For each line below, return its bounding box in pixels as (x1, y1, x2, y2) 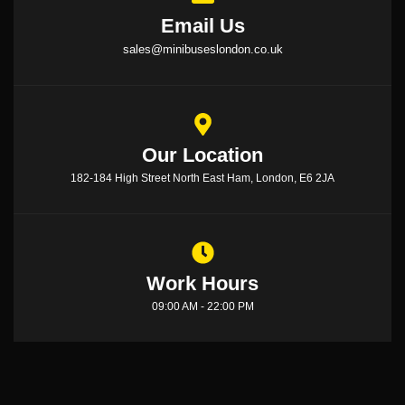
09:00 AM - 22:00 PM (151, 299, 254, 313)
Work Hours (146, 271, 259, 295)
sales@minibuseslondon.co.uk (122, 42, 283, 56)
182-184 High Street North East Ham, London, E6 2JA (71, 171, 334, 184)
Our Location (142, 143, 263, 166)
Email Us (160, 14, 245, 37)
